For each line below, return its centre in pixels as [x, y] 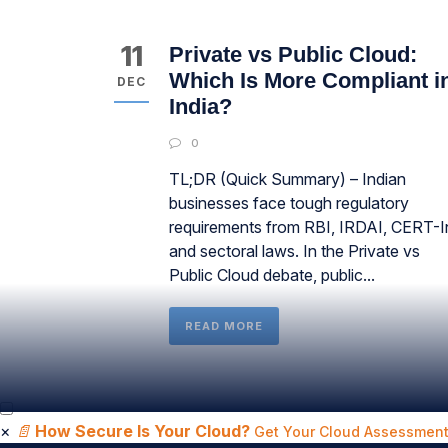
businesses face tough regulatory [289, 203]
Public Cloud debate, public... [272, 275]
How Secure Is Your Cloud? [142, 431]
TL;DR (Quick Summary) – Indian [287, 179]
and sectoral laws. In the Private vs [294, 251]
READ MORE [224, 326]
